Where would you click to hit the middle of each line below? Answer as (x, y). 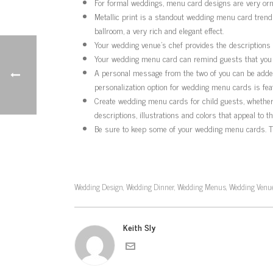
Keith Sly (139, 227)
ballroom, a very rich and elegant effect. (159, 30)
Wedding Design (99, 187)
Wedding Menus (202, 187)
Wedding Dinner (150, 187)
